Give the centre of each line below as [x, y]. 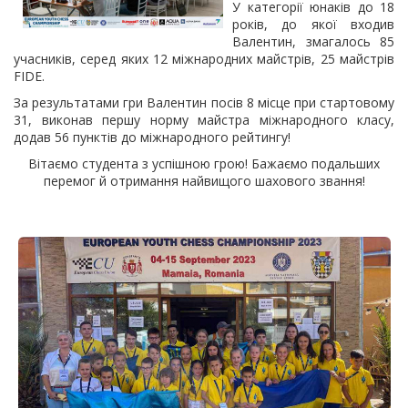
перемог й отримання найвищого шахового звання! [204, 181]
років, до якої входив [313, 24]
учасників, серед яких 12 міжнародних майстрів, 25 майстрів [204, 59]
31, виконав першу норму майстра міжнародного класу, [204, 120]
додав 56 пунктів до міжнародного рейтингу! [152, 137]
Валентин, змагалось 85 [313, 41]
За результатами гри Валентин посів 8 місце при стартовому [204, 102]
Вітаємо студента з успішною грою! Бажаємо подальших [204, 163]
